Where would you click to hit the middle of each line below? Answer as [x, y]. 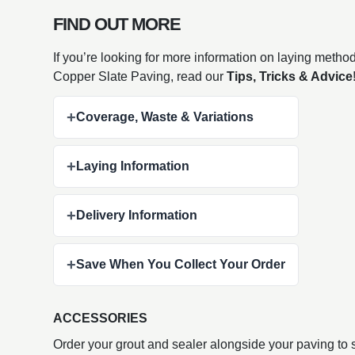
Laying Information [133, 166]
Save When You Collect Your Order [181, 264]
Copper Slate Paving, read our [140, 76]
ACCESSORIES [101, 318]
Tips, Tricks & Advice [290, 76]
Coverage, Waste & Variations [165, 116]
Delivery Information [137, 215]
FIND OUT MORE [117, 24]
